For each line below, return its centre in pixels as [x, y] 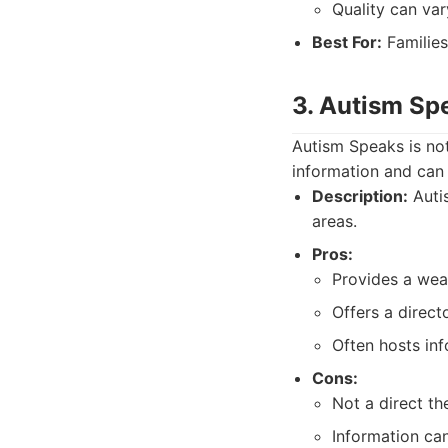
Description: [360, 196]
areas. [334, 221]
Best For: [347, 42]
